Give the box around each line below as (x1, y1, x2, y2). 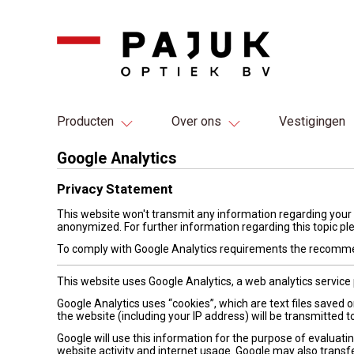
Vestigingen (279, 114, 345, 129)
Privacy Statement (57, 181, 173, 198)
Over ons (171, 114, 221, 129)
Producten (57, 114, 114, 129)
